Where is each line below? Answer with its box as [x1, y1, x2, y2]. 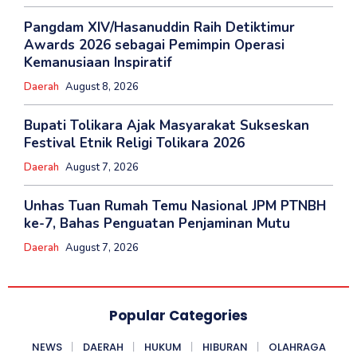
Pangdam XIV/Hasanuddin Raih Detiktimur [24, 18, 295, 37]
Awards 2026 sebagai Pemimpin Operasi [24, 35, 284, 54]
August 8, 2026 [65, 79, 139, 94]
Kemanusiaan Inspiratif [24, 53, 172, 72]
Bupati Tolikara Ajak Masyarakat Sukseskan [24, 116, 309, 135]
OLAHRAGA [268, 339, 326, 355]
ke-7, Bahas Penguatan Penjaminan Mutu [24, 214, 290, 233]
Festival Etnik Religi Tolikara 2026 [24, 133, 245, 152]
